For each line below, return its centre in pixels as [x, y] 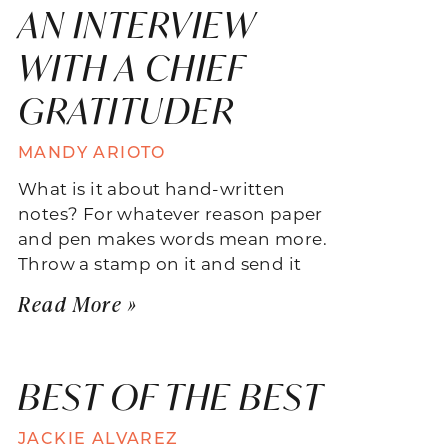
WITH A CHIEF [131, 67]
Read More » [78, 303]
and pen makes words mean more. [172, 237]
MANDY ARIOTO [92, 151]
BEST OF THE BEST [170, 396]
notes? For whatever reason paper [170, 212]
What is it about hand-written [152, 187]
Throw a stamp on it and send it [160, 262]
